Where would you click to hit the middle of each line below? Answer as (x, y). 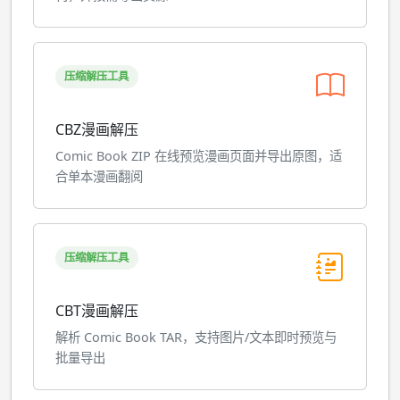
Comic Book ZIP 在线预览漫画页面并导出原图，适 (199, 156)
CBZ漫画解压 (97, 129)
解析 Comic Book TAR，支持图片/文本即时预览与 (196, 337)
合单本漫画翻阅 (99, 176)
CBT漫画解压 (97, 311)
